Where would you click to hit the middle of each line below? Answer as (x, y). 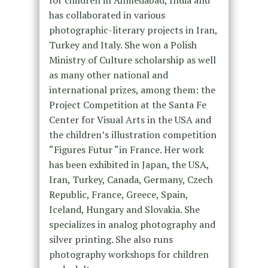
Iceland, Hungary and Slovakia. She (124, 210)
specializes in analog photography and (132, 225)
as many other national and (108, 75)
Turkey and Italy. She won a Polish (123, 45)
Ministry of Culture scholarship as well (132, 60)
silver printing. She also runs (111, 240)
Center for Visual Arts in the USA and (130, 120)
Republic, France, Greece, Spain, (118, 195)
